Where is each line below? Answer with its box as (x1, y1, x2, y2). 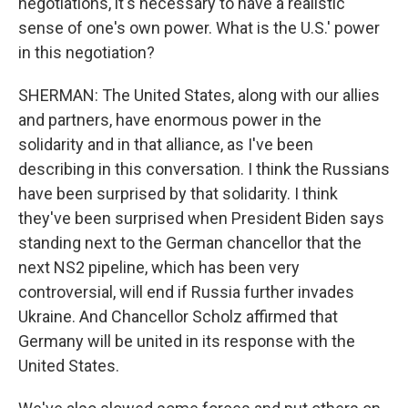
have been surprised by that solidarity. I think (18, 184, 338, 203)
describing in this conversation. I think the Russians (18, 159, 390, 178)
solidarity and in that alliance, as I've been (18, 135, 313, 154)
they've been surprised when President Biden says (18, 209, 384, 228)
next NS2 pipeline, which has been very (18, 258, 300, 277)
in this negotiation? (18, 43, 155, 62)
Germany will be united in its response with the (18, 331, 355, 351)
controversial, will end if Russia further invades (18, 282, 354, 301)
